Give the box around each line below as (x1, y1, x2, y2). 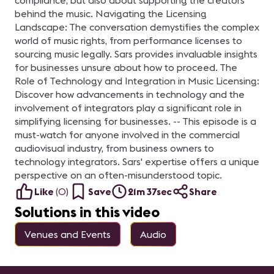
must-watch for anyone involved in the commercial (15, 128, 240, 141)
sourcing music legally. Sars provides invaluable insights (15, 48, 257, 60)
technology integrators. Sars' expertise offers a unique (15, 155, 259, 168)
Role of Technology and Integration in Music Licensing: (15, 75, 259, 87)
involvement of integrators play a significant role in (15, 102, 242, 114)
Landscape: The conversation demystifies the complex (15, 21, 259, 33)
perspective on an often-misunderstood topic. (15, 169, 222, 181)
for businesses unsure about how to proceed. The (15, 61, 237, 73)
